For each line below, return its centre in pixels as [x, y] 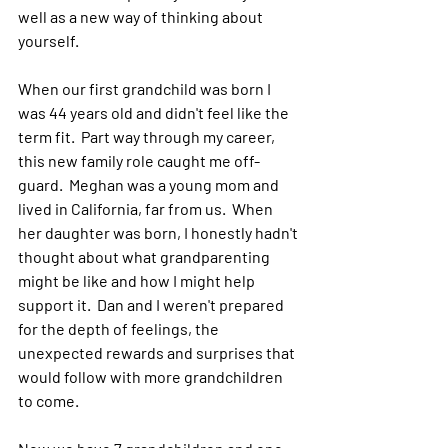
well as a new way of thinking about [142, 16]
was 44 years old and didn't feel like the [155, 112]
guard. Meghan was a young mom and [150, 184]
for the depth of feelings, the [120, 328]
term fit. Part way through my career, [148, 136]
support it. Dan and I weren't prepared [152, 304]
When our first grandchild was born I [146, 88]
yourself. [48, 40]
